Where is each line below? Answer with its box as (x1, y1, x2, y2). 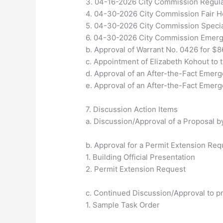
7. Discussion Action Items (86, 105, 178, 114)
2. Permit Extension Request (86, 164, 186, 174)
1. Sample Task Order (86, 200, 160, 210)
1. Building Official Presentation (86, 152, 196, 162)
